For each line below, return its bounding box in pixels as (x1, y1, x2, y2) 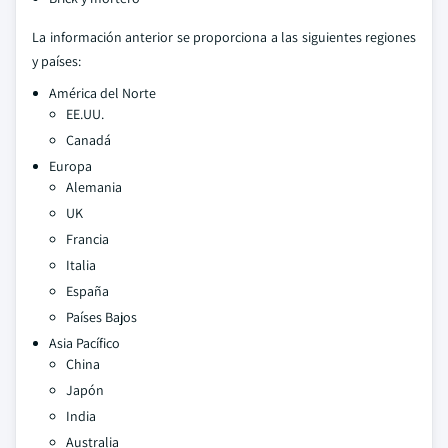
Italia (66, 256, 96, 274)
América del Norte (49, 84, 156, 102)
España (66, 282, 109, 300)
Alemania (66, 178, 122, 196)
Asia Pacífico (49, 334, 120, 352)
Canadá (66, 131, 111, 149)
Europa (49, 157, 92, 175)
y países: (32, 52, 81, 70)
